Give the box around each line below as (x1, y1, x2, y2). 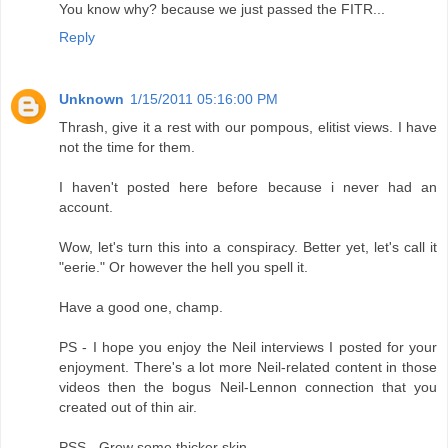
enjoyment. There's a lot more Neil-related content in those (59, 359, 437, 375)
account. (59, 199, 113, 215)
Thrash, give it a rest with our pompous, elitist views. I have (59, 119, 437, 135)
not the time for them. (59, 139, 195, 155)
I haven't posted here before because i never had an (59, 179, 437, 195)
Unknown (59, 91, 124, 107)
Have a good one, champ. (59, 299, 223, 315)
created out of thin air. (59, 399, 197, 415)
